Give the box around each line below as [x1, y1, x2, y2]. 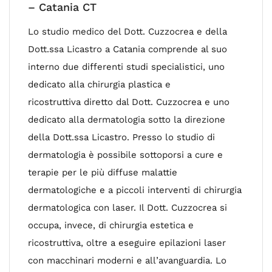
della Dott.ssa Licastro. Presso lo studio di [28, 132, 215, 143]
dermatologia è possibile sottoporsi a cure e [28, 149, 223, 160]
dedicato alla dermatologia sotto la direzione [28, 114, 225, 125]
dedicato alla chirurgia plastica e [28, 79, 171, 90]
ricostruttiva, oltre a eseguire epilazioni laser [28, 237, 226, 248]
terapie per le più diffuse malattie [28, 167, 177, 178]
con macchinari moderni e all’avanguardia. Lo [28, 255, 226, 266]
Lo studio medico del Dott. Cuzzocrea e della [28, 26, 227, 37]
